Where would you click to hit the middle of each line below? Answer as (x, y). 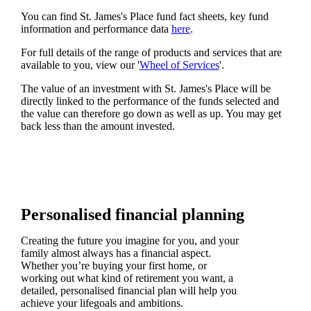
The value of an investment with (92, 88)
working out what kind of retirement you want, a (127, 278)
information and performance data (96, 28)
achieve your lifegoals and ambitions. (102, 303)
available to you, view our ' (80, 65)
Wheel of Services (179, 65)
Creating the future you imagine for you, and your (129, 241)
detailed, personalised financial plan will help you (128, 291)
